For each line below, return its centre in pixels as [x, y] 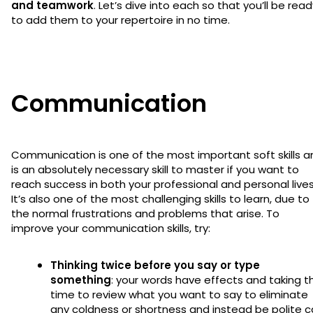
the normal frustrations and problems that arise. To [145, 213]
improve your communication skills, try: [112, 228]
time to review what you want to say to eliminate [179, 294]
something [81, 279]
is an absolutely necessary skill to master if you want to [155, 169]
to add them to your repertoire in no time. [121, 20]
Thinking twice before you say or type [155, 265]
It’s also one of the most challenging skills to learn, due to [160, 198]
